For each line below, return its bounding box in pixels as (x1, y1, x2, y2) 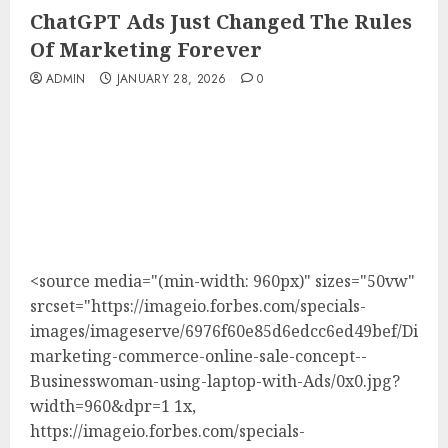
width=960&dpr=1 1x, (30, 394, 196, 417)
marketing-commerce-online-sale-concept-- (30, 344, 367, 367)
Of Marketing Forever (30, 36, 262, 63)
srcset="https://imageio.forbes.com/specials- (30, 294, 366, 317)
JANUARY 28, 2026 (116, 70, 227, 88)
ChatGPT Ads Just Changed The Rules (30, 8, 412, 35)
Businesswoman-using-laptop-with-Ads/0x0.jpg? (30, 369, 400, 392)
